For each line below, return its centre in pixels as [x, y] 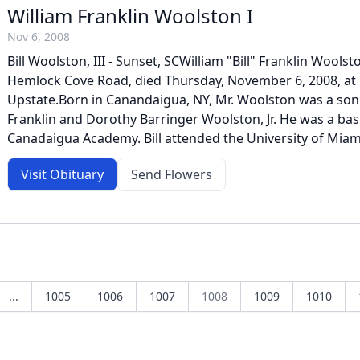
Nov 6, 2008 [39, 37]
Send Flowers [172, 174]
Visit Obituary [62, 174]
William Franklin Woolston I [130, 16]
